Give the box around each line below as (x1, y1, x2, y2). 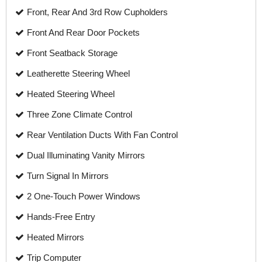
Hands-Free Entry (27, 212, 95, 222)
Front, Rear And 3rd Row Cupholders (27, 7, 168, 17)
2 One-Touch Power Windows (27, 191, 140, 201)
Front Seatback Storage (27, 48, 118, 58)
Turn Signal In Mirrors (27, 171, 109, 181)
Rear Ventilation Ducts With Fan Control (27, 130, 178, 140)
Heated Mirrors (27, 232, 84, 242)
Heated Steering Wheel (27, 89, 115, 99)
